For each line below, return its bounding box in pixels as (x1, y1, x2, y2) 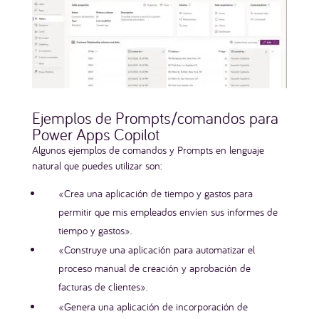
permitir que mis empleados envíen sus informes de (58, 204, 278, 219)
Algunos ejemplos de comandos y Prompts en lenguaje (31, 142, 264, 157)
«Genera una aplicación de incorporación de (58, 299, 249, 313)
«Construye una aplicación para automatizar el (58, 243, 256, 257)
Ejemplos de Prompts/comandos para (31, 107, 278, 128)
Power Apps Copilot (31, 123, 159, 145)
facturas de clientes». (58, 280, 148, 294)
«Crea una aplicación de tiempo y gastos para (58, 186, 253, 200)
